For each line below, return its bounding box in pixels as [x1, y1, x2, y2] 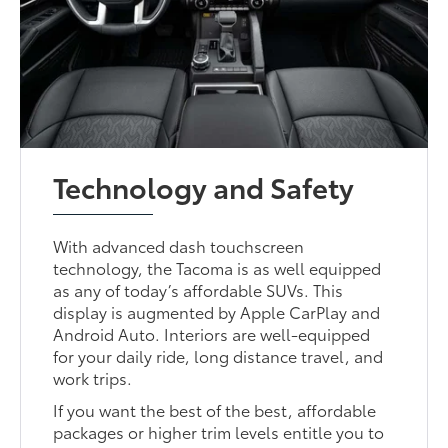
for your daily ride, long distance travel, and [53, 344, 384, 368]
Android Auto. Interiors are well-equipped [53, 322, 371, 346]
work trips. [53, 366, 133, 390]
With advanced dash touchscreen [53, 234, 305, 258]
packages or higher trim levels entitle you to [53, 420, 385, 444]
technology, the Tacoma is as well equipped [53, 256, 382, 280]
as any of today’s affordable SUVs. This [53, 278, 344, 302]
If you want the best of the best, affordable [53, 398, 377, 422]
